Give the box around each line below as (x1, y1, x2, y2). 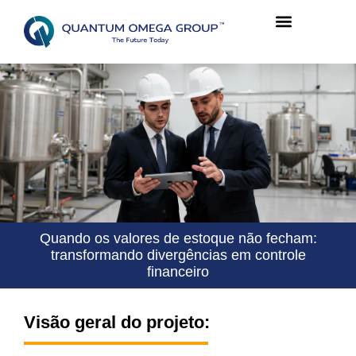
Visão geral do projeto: (24, 312, 210, 333)
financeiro (147, 264, 209, 281)
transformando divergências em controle (50, 247, 306, 264)
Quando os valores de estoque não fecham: (39, 230, 317, 247)
